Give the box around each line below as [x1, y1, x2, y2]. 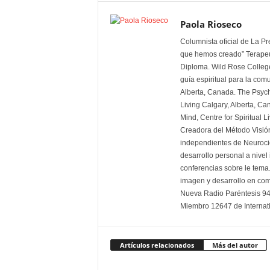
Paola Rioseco [180, 18, 242, 30]
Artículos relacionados [119, 240, 194, 250]
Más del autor [212, 240, 258, 250]
